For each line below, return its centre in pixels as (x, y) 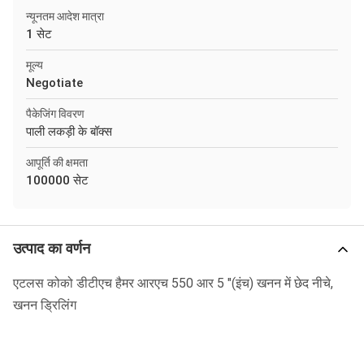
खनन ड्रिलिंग (45, 305)
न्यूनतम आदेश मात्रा (65, 16)
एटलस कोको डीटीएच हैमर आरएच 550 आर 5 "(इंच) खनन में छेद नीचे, (173, 283)
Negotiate (54, 83)
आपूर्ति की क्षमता (57, 162)
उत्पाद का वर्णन (52, 249)
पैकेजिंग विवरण (55, 114)
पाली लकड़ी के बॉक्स (69, 132)
